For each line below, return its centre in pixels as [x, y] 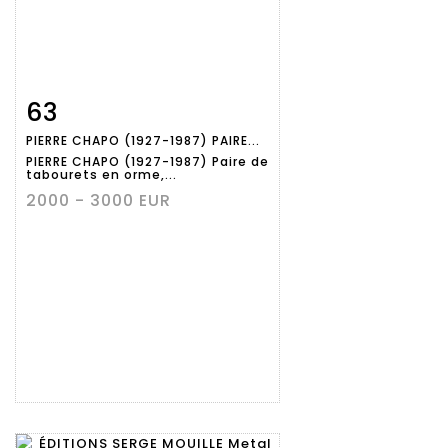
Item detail [89, 109]
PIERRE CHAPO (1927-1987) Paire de [147, 162]
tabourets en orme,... [101, 175]
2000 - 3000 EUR [98, 201]
